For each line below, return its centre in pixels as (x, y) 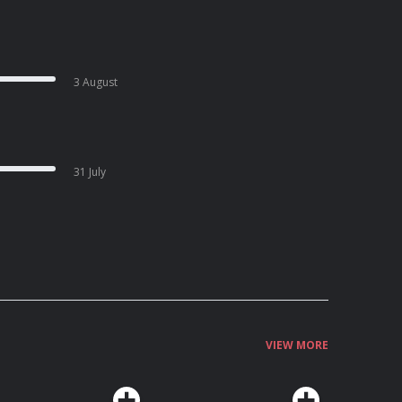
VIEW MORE (297, 345)
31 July (90, 172)
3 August (96, 82)
